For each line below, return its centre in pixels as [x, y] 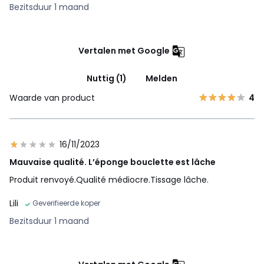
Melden [161, 79]
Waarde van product [52, 98]
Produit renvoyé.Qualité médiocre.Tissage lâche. [109, 180]
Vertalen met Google [124, 51]
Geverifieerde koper [66, 203]
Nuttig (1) [107, 79]
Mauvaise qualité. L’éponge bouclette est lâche [113, 162]
